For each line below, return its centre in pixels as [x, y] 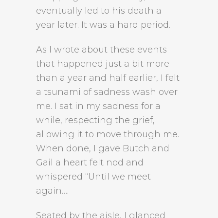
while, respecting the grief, [95, 120]
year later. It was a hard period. [103, 25]
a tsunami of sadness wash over [107, 92]
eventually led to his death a [99, 11]
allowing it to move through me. [108, 134]
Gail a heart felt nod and [90, 163]
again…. [52, 191]
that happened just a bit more [103, 64]
